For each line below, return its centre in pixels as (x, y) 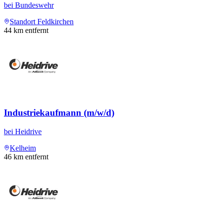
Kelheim (23, 148)
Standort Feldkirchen (42, 21)
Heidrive (28, 131)
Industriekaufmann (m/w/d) (59, 113)
